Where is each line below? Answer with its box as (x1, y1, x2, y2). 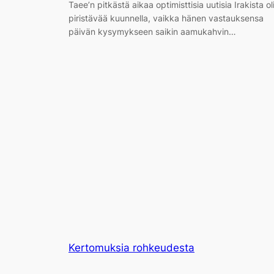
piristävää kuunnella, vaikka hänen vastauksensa (68, 13, 264, 24)
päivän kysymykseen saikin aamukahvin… (68, 26, 236, 37)
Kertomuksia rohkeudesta (68, 242, 194, 254)
